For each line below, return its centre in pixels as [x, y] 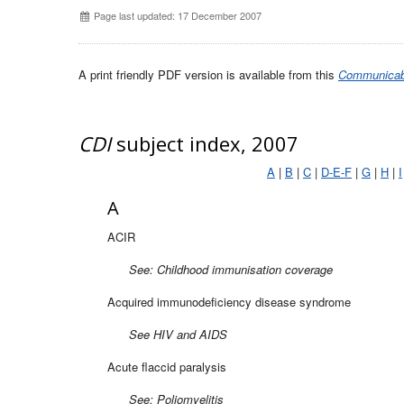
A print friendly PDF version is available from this [208, 74]
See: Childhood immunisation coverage [220, 269]
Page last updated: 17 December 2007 [176, 15]
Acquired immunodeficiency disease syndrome [229, 301]
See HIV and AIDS [167, 334]
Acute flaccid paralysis [167, 366]
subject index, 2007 [205, 143]
